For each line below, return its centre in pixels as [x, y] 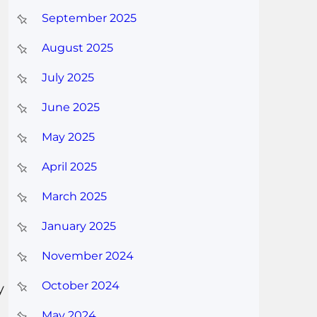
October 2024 [80, 286]
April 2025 [69, 167]
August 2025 [77, 48]
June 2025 [70, 108]
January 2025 [79, 226]
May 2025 [68, 137]
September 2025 [89, 18]
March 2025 [74, 197]
